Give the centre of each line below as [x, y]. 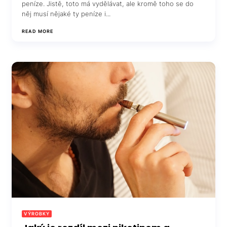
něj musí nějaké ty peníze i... [66, 14]
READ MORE [37, 31]
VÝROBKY [37, 213]
